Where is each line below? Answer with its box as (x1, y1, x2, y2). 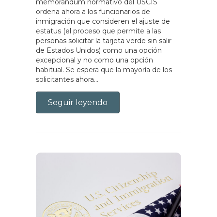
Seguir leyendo (48, 97, 108, 107)
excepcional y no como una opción (36, 55, 153, 64)
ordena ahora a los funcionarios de (36, 7, 150, 16)
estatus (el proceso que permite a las (36, 26, 161, 35)
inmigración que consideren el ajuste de (36, 16, 170, 26)
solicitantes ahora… (36, 75, 98, 84)
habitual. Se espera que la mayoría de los (36, 65, 172, 74)
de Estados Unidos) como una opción (36, 46, 162, 55)
